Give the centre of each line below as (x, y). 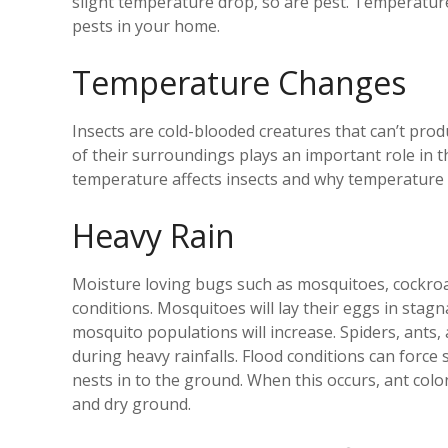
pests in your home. (146, 25)
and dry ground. (131, 403)
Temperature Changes (239, 82)
